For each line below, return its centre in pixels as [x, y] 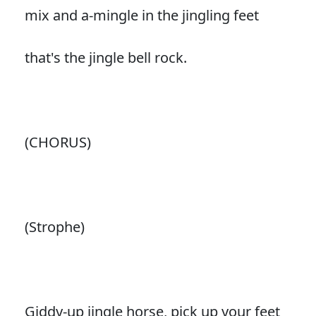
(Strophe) [54, 226]
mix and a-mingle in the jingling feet [141, 15]
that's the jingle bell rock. [105, 57]
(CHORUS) [57, 142]
